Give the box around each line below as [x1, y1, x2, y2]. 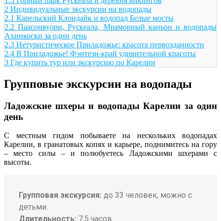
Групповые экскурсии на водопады [4, 77, 192, 90]
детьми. [19, 202, 48, 212]
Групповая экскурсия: [19, 190, 102, 200]
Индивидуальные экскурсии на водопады [10, 4, 151, 13]
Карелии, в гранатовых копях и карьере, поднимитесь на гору [4, 140, 217, 149]
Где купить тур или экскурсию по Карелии [10, 58, 155, 67]
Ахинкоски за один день [4, 31, 87, 40]
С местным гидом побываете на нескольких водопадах [4, 131, 217, 140]
